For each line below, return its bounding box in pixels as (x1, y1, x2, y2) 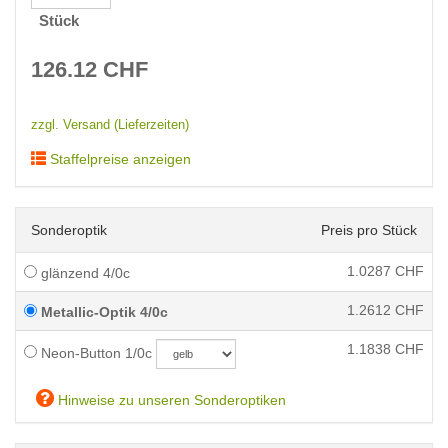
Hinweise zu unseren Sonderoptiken (54, 392, 286, 408)
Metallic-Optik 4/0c (37, 304, 168, 320)
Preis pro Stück (321, 222, 417, 238)
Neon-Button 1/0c (37, 345, 152, 361)
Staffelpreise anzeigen (46, 151, 191, 167)
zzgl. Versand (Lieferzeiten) (31, 118, 189, 132)
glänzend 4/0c (37, 265, 130, 281)
